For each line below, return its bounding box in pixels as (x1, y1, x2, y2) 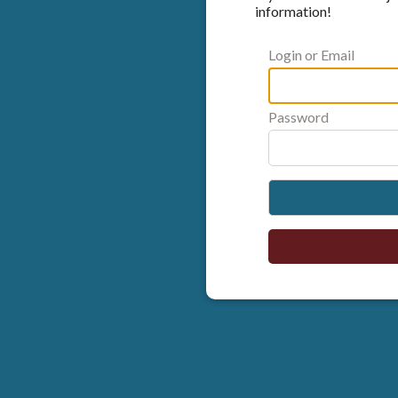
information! (255, 3, 331, 20)
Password (268, 108, 329, 125)
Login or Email (268, 46, 354, 63)
